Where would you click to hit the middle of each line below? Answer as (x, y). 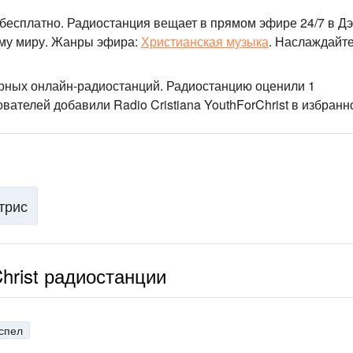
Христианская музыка (205, 41)
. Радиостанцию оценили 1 (238, 85)
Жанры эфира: (95, 41)
